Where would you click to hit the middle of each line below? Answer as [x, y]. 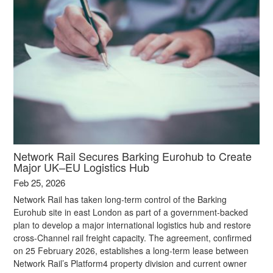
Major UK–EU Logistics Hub [82, 167]
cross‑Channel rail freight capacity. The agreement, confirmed [133, 237]
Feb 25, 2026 [40, 182]
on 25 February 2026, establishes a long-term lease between [131, 250]
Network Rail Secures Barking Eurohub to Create [133, 156]
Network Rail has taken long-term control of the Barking [120, 199]
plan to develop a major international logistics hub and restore [133, 225]
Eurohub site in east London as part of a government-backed [131, 212]
